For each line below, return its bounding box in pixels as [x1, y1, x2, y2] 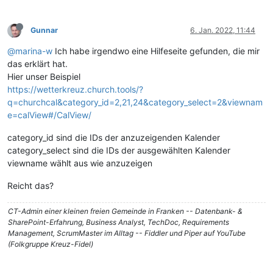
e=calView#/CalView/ [7, 110, 91, 121]
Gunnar [30, 26, 58, 35]
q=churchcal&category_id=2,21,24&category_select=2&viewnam [7, 97, 263, 108]
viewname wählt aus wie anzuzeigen [7, 158, 152, 169]
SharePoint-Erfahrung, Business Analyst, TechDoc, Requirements [8, 218, 229, 227]
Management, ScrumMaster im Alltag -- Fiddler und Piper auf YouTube [8, 229, 246, 238]
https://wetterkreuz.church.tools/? [7, 84, 143, 95]
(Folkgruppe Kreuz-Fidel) [8, 239, 93, 249]
